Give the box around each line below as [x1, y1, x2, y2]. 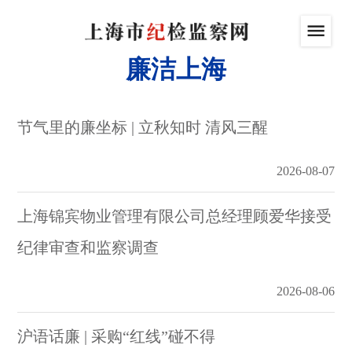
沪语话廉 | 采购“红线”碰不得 [17, 328, 216, 345]
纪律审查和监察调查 [17, 239, 159, 256]
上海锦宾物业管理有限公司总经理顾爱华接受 [17, 207, 332, 225]
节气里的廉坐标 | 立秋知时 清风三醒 [17, 119, 269, 136]
